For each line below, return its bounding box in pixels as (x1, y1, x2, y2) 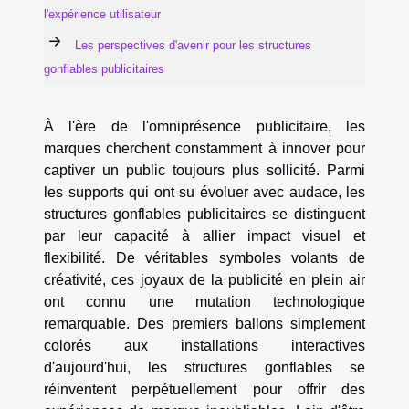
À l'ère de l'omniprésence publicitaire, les (44, 119, 365, 135)
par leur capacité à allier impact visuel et (44, 228, 365, 245)
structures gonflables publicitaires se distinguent (44, 206, 365, 223)
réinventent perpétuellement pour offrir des (44, 382, 365, 398)
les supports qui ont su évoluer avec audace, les (44, 184, 365, 201)
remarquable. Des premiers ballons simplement (44, 316, 365, 332)
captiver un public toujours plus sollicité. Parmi (44, 163, 365, 179)
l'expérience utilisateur (44, 7, 161, 22)
